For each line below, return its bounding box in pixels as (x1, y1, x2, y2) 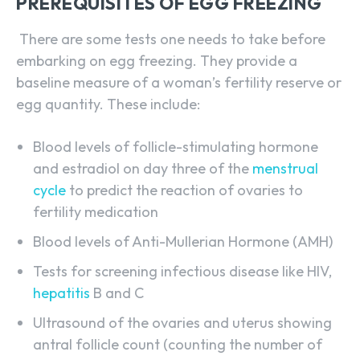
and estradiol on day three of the (33, 159, 252, 178)
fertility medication (33, 202, 158, 222)
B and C (90, 284, 144, 303)
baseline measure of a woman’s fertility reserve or (16, 73, 342, 92)
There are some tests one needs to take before (16, 30, 325, 49)
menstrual (252, 159, 318, 178)
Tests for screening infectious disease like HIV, (33, 262, 332, 281)
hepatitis (33, 284, 90, 303)
